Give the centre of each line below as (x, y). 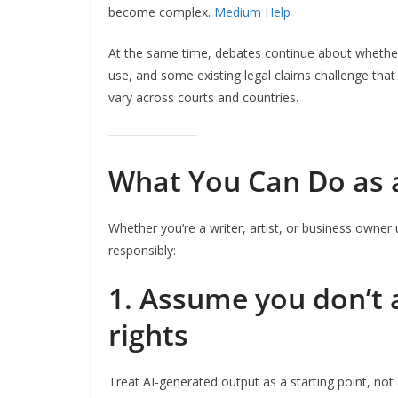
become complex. (161, 12)
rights (148, 334)
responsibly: (142, 250)
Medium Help (252, 12)
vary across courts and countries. (203, 97)
